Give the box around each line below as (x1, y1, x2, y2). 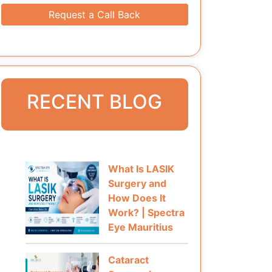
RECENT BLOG (27, 90, 163, 114)
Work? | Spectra (107, 206, 185, 219)
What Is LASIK (107, 163, 174, 175)
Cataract (107, 254, 149, 266)
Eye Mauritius (107, 221, 173, 233)
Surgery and (107, 177, 166, 189)
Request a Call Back (49, 8, 141, 21)
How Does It (107, 192, 166, 204)
